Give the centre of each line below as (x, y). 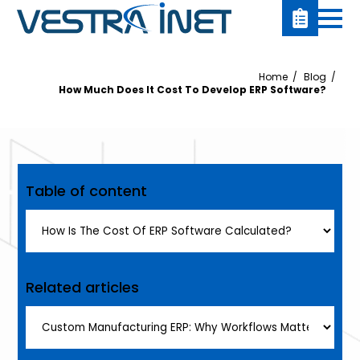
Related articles (83, 287)
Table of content (87, 191)
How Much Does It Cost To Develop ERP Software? (192, 90)
